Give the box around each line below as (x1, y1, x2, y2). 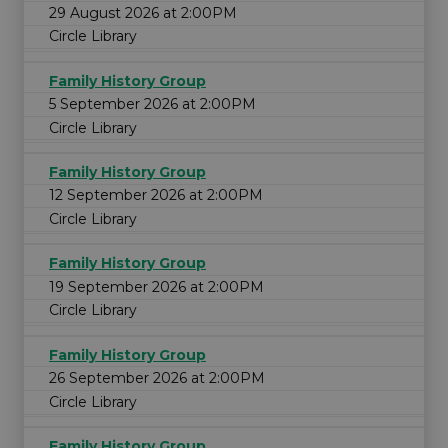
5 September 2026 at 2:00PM (49, 95, 256, 114)
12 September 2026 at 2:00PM (49, 186, 263, 205)
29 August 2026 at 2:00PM (49, 3, 237, 22)
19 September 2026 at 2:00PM (49, 277, 264, 296)
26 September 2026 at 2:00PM (49, 369, 265, 388)
